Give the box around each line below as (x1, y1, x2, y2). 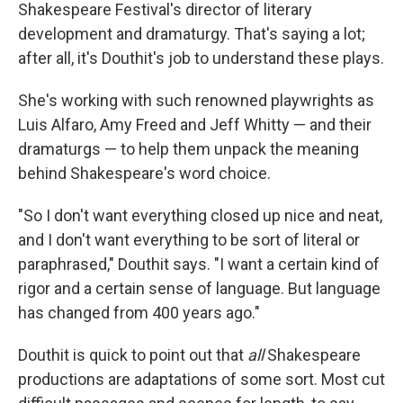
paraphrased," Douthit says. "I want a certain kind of (18, 255, 380, 274)
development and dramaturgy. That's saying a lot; (18, 24, 365, 44)
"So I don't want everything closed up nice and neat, (18, 206, 382, 226)
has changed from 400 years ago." (18, 303, 260, 323)
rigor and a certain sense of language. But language (18, 279, 381, 299)
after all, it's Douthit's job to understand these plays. (18, 49, 384, 68)
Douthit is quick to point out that (18, 345, 247, 365)
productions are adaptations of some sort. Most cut (18, 370, 385, 390)
